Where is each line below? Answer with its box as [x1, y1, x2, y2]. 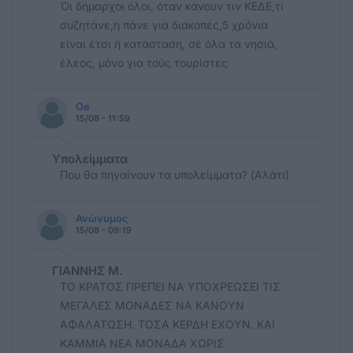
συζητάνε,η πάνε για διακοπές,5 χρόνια [60, 17, 268, 32]
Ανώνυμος [76, 211, 128, 225]
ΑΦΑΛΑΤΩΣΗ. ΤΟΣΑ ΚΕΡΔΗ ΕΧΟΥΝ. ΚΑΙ [60, 317, 275, 331]
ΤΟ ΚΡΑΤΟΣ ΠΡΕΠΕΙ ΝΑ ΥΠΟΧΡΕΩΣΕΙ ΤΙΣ [60, 279, 281, 293]
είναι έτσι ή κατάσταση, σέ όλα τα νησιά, [60, 36, 277, 50]
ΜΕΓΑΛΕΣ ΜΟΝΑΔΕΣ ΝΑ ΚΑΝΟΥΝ [60, 298, 244, 312]
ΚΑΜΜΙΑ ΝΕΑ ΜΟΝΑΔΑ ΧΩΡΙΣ [60, 336, 225, 350]
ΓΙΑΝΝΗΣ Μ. [52, 262, 123, 278]
